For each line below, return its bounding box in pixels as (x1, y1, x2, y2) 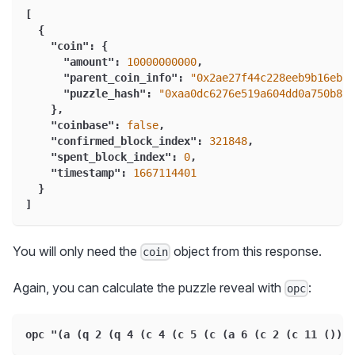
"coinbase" (51, 118, 114, 132)
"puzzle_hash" (63, 86, 146, 100)
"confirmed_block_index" (51, 134, 197, 147)
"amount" (63, 55, 114, 68)
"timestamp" (51, 166, 120, 179)
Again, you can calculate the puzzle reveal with (13, 279, 284, 296)
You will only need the (13, 242, 140, 259)
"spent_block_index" (51, 150, 171, 163)
